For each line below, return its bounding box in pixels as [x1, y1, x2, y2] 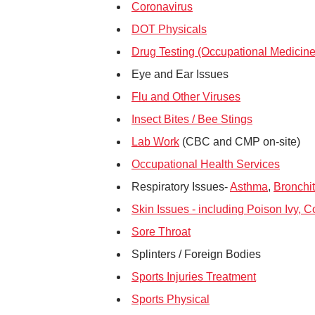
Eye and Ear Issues [131, 68, 229, 80]
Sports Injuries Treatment [131, 271, 256, 283]
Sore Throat [131, 226, 191, 238]
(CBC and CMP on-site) [179, 136, 300, 148]
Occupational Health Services [131, 158, 280, 170]
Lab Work [131, 136, 179, 148]
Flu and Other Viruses [131, 91, 240, 103]
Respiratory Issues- [131, 181, 230, 193]
